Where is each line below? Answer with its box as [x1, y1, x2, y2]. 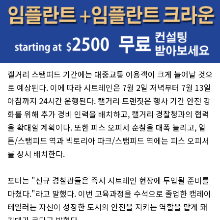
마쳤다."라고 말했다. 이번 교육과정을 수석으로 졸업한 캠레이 [7, 188, 211, 200]
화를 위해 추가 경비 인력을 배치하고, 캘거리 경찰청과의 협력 [7, 108, 209, 120]
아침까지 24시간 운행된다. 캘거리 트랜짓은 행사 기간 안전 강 [7, 95, 211, 107]
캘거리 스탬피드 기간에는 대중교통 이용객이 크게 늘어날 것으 [7, 68, 213, 81]
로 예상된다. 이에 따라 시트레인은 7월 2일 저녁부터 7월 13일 [7, 82, 211, 94]
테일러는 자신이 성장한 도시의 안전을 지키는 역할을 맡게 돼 [7, 201, 207, 213]
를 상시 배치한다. [7, 148, 65, 160]
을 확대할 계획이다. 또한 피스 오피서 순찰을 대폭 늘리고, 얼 [7, 121, 206, 134]
